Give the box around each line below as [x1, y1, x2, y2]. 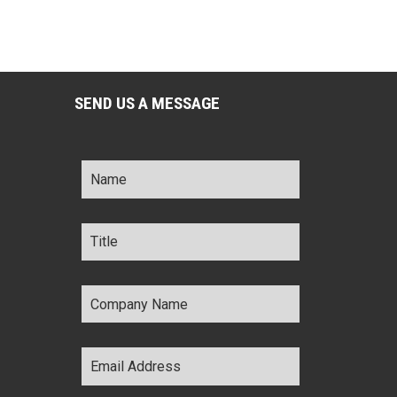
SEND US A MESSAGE [74, 92, 220, 113]
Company [81, 274, 144, 292]
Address [81, 354, 138, 372]
